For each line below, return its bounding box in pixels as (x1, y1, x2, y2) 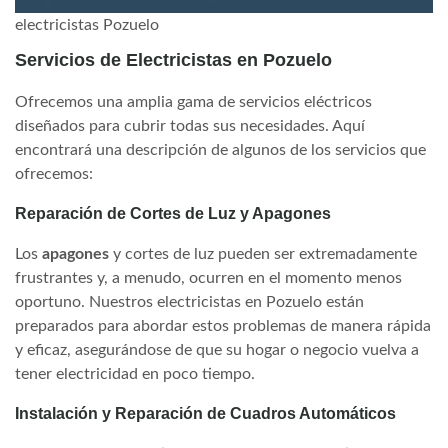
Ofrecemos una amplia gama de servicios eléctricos (15, 94, 372, 110)
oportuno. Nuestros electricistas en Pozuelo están (15, 294, 364, 310)
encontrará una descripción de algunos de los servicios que (15, 142, 426, 158)
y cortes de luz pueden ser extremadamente (109, 246, 417, 262)
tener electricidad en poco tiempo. (15, 366, 255, 382)
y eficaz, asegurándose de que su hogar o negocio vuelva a (15, 342, 419, 358)
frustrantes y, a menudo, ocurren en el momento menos (15, 270, 402, 286)
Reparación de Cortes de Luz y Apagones (15, 205, 331, 222)
